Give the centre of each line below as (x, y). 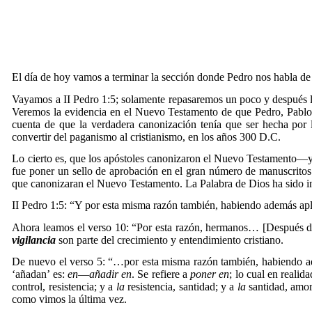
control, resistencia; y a (64, 286)
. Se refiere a (161, 274)
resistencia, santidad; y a (182, 286)
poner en (210, 274)
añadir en (110, 274)
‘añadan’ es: (40, 274)
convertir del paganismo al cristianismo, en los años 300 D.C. (147, 136)
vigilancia (34, 240)
